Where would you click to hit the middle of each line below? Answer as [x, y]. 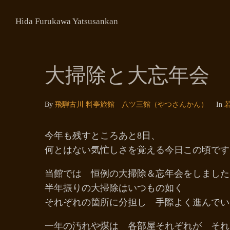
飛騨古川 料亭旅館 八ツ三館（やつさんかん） [131, 104]
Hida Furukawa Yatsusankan [67, 21]
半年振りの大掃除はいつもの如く [119, 188]
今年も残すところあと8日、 [102, 136]
